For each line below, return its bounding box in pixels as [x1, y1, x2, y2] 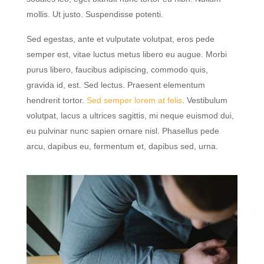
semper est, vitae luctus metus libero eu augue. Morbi [27, 49, 227, 59]
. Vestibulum [182, 95, 227, 105]
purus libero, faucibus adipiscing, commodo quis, [27, 65, 208, 74]
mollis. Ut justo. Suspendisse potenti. [27, 9, 163, 19]
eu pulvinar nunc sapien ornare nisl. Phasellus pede [27, 126, 219, 136]
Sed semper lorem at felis [87, 95, 182, 105]
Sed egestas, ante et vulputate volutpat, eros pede [27, 34, 214, 44]
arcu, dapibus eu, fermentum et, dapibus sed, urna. [27, 141, 218, 151]
